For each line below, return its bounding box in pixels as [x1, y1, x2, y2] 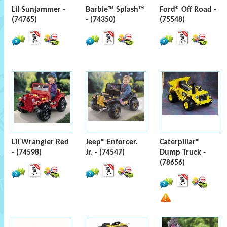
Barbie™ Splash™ [86, 6, 144, 14]
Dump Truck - [160, 148, 206, 157]
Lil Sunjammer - [12, 6, 65, 14]
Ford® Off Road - [160, 6, 216, 14]
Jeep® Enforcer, [86, 138, 138, 146]
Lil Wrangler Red [12, 138, 69, 146]
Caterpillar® [160, 138, 200, 146]
